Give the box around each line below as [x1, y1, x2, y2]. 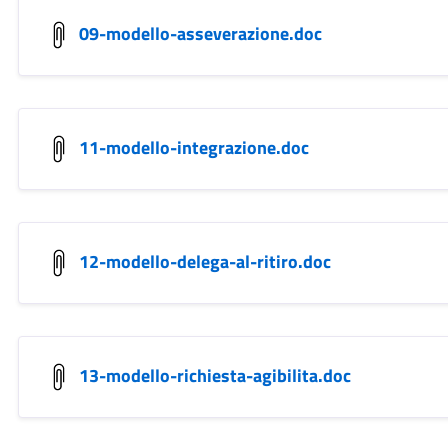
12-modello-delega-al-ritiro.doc [78, 247, 331, 275]
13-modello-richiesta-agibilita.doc [78, 361, 351, 389]
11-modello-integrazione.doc [78, 133, 309, 161]
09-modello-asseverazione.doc [78, 19, 322, 47]
